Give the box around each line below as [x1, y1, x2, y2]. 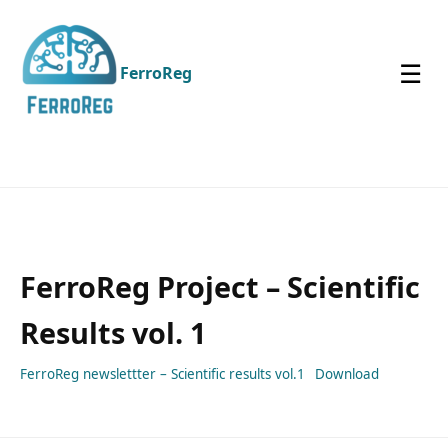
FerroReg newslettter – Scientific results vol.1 [20, 364, 305, 383]
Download [315, 364, 380, 383]
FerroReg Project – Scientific [20, 266, 420, 306]
